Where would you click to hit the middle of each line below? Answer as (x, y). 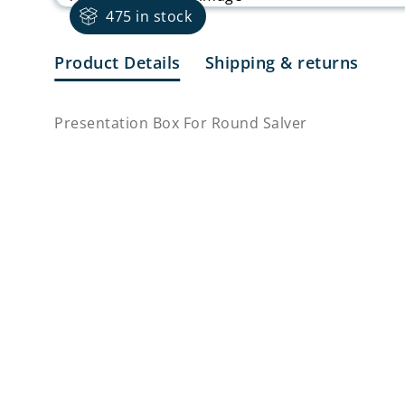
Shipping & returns (282, 63)
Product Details (118, 63)
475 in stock (149, 17)
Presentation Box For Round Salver (181, 123)
